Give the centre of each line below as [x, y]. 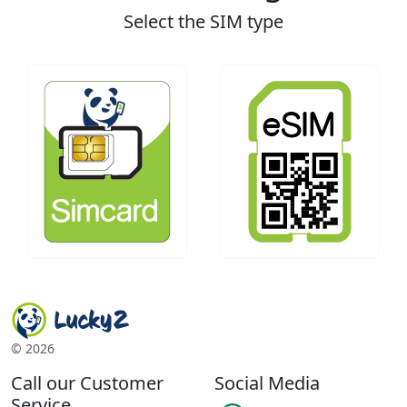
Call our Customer [87, 383]
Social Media [267, 383]
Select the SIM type [203, 21]
